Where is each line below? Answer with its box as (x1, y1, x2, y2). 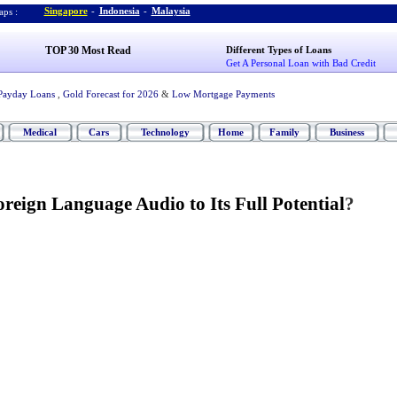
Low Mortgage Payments (171, 89, 275, 99)
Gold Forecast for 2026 (62, 89, 159, 99)
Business (329, 127, 364, 137)
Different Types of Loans (226, 44, 332, 55)
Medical (23, 127, 57, 137)
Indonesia (98, 5, 140, 16)
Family (269, 127, 300, 137)
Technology (140, 127, 190, 137)
